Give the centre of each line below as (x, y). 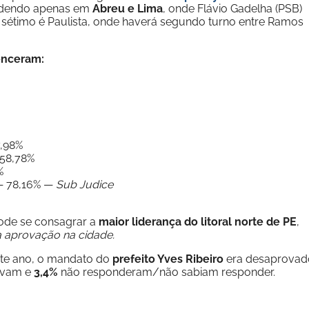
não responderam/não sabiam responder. (167, 272)
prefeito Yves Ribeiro (168, 259)
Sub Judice (84, 185)
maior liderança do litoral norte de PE (198, 222)
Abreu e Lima (128, 9)
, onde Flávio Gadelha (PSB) (232, 9)
